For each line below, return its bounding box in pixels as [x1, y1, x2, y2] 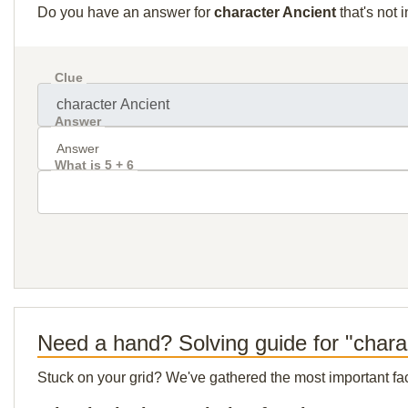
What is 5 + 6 [55, 158, 134, 172]
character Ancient [214, 5, 336, 20]
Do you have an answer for [37, 5, 214, 20]
